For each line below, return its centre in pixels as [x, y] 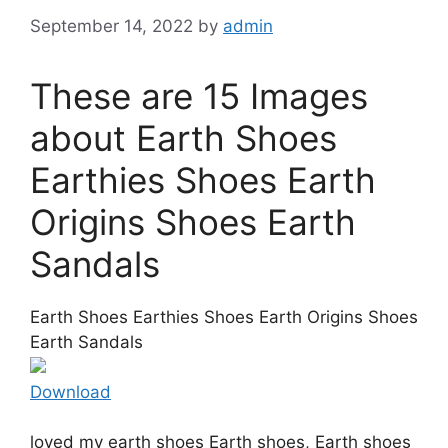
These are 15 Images [199, 95]
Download [70, 391]
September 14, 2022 [111, 25]
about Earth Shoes [183, 137]
